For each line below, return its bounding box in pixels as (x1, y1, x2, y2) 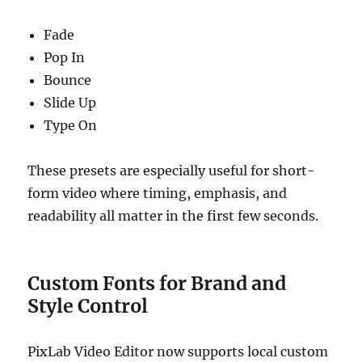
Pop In (44, 49, 86, 66)
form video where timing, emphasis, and (27, 185, 288, 202)
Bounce (44, 72, 92, 89)
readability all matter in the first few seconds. (27, 208, 319, 225)
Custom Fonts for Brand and (27, 271, 287, 296)
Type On (44, 117, 98, 134)
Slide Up (44, 95, 97, 112)
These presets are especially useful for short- (27, 162, 316, 179)
